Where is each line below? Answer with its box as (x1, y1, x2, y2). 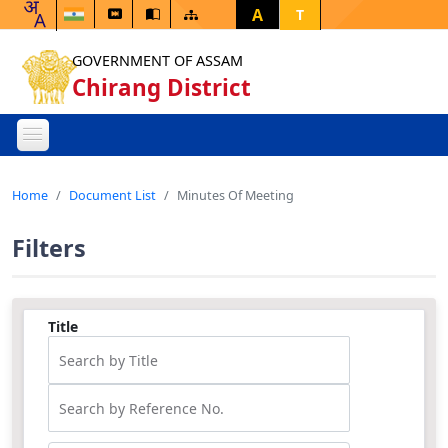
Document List (69, 186, 156, 204)
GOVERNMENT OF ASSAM (72, 51, 243, 70)
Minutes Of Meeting (177, 186, 294, 204)
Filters (12, 232, 86, 264)
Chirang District (72, 72, 251, 103)
